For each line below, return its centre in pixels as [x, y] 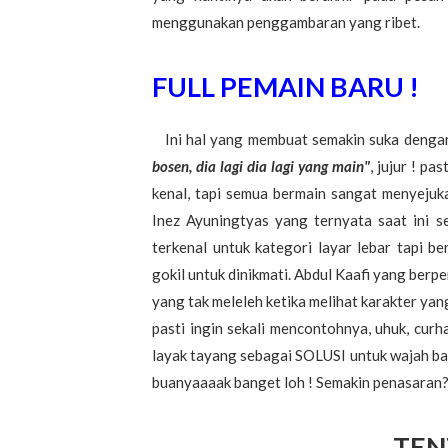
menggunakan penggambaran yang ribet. [286, 22]
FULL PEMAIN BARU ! [285, 87]
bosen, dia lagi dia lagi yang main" [261, 166]
